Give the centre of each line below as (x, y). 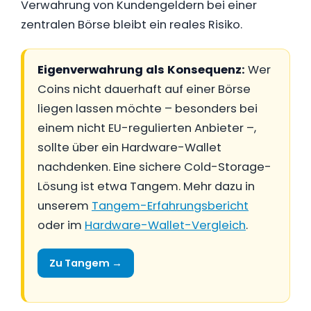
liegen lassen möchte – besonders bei (148, 108)
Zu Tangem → (86, 263)
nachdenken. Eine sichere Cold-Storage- (154, 167)
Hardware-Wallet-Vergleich (165, 225)
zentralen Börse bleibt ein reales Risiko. (132, 24)
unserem (65, 205)
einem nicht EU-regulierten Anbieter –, (147, 128)
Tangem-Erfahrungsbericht (170, 205)
